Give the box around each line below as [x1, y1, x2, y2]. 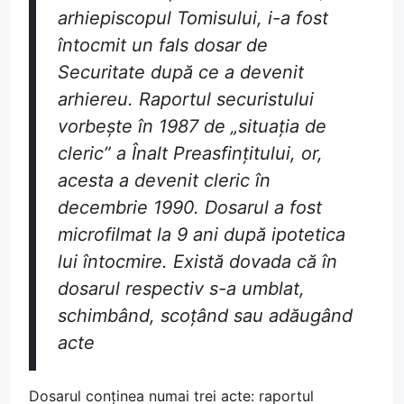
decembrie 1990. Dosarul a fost [58, 196, 322, 218]
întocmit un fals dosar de [58, 33, 268, 56]
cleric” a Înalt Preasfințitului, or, [58, 142, 323, 164]
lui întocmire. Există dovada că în [58, 250, 337, 272]
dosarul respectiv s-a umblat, [58, 277, 305, 299]
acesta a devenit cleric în [58, 169, 271, 191]
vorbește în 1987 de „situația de [58, 115, 326, 137]
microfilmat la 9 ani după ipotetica [58, 223, 345, 245]
